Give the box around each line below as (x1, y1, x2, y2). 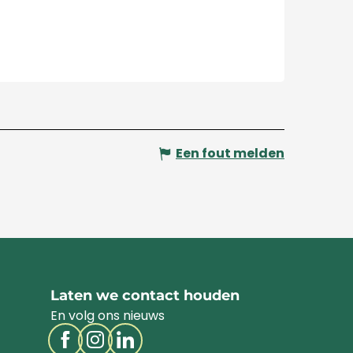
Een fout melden (176, 144, 284, 163)
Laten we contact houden (50, 287, 240, 305)
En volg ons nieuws (50, 307, 165, 325)
